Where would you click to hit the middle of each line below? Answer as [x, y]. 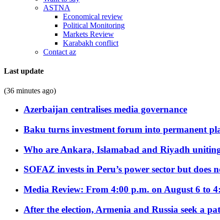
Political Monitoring [94, 25]
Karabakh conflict [91, 43]
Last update [24, 71]
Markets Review [88, 34]
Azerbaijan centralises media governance [105, 110]
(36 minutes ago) [30, 90]
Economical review [93, 16]
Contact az [60, 52]
